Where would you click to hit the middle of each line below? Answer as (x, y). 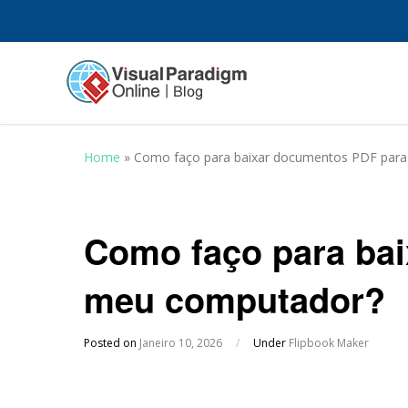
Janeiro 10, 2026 (181, 343)
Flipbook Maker (329, 343)
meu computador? (235, 299)
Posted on (112, 343)
